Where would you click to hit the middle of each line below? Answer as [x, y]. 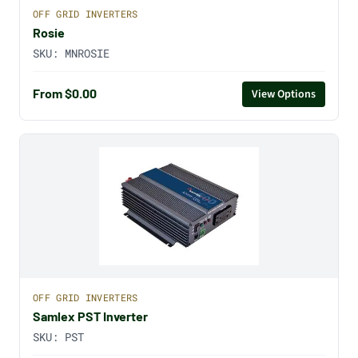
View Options [284, 94]
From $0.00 [65, 93]
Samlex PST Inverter [90, 316]
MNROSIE [87, 53]
